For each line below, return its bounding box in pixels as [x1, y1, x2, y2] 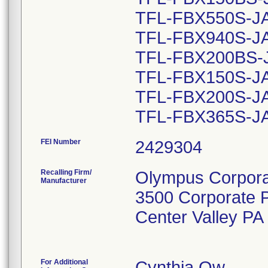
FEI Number [41, 138, 81, 146]
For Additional [41, 258, 88, 266]
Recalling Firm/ [41, 168, 92, 176]
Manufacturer [41, 176, 87, 185]
